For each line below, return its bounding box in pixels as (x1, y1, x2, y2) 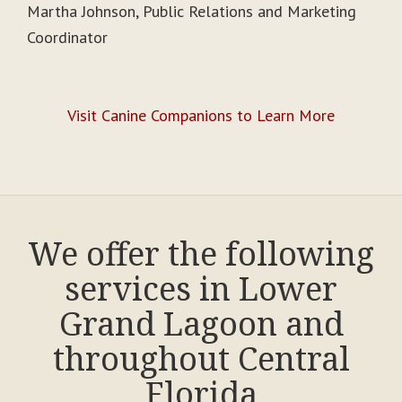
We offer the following (28, 232, 374, 276)
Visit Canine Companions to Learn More (67, 105, 335, 127)
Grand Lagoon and (58, 301, 344, 346)
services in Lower (65, 267, 337, 311)
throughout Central (52, 336, 350, 381)
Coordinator (27, 27, 108, 48)
